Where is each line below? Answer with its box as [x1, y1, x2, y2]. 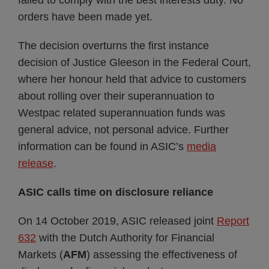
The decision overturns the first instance [18, 40, 209, 52]
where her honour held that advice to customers [18, 73, 246, 85]
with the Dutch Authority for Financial [36, 232, 214, 244]
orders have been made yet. [18, 11, 153, 23]
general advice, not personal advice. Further [18, 124, 229, 136]
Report [217, 215, 249, 227]
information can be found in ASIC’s [18, 141, 187, 153]
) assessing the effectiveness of [86, 249, 237, 261]
